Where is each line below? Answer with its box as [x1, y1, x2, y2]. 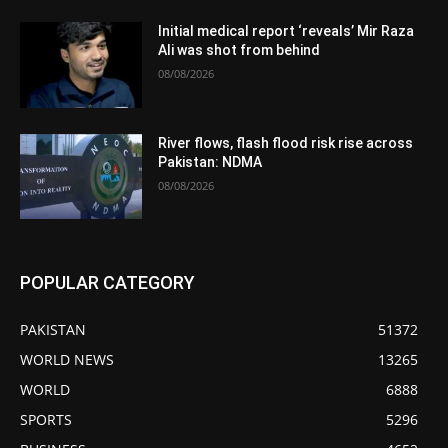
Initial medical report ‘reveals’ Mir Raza [158, 22, 415, 39]
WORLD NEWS [20, 350, 114, 370]
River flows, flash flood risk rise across [158, 134, 414, 151]
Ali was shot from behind [158, 41, 321, 58]
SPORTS [20, 410, 72, 430]
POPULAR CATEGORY [20, 272, 195, 294]
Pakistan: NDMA [158, 153, 263, 170]
